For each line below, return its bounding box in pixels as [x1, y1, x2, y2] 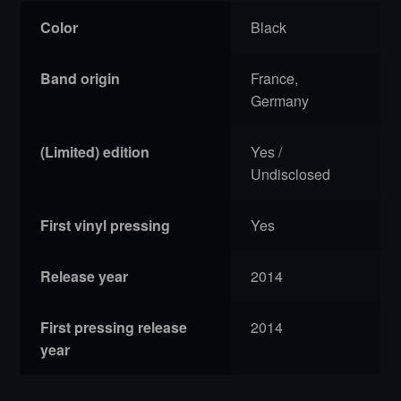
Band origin [40, 67, 121, 89]
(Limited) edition [40, 141, 150, 162]
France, [251, 67, 299, 89]
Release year [40, 265, 129, 286]
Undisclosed [251, 163, 331, 184]
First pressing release [40, 316, 188, 337]
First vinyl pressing [40, 214, 171, 235]
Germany [251, 90, 310, 111]
